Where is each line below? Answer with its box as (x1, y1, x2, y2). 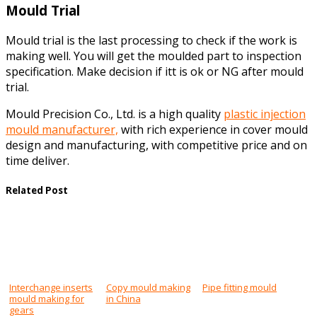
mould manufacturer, (6, 121, 118, 137)
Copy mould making (105, 281, 190, 294)
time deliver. (6, 152, 69, 168)
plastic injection (224, 105, 306, 122)
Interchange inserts (9, 281, 93, 294)
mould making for (9, 292, 84, 306)
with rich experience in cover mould (118, 121, 308, 137)
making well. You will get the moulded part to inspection (6, 47, 301, 64)
